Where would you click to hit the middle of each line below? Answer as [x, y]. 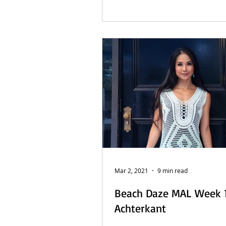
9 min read [173, 171]
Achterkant [140, 208]
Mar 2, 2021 [131, 171]
